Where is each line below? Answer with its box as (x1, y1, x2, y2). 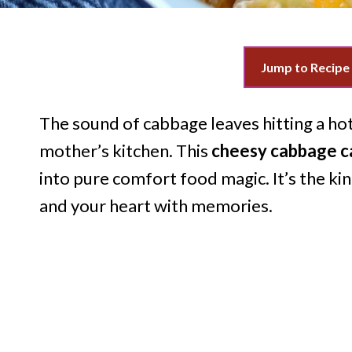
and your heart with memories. (39, 195, 273, 217)
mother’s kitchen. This (39, 140, 211, 162)
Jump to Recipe (260, 60, 350, 75)
